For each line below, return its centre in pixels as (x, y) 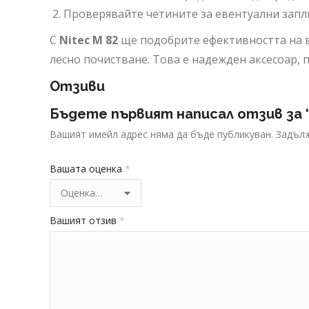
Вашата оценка (87, 169)
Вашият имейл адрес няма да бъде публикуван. (161, 134)
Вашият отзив (84, 220)
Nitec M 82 (89, 40)
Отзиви (77, 86)
